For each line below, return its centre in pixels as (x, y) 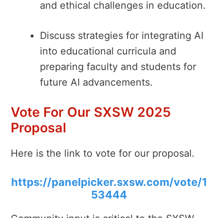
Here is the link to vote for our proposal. (103, 153)
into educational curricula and (108, 51)
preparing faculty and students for (118, 66)
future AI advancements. (96, 82)
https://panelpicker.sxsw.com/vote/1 (109, 182)
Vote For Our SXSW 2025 (91, 112)
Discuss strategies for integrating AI (122, 35)
